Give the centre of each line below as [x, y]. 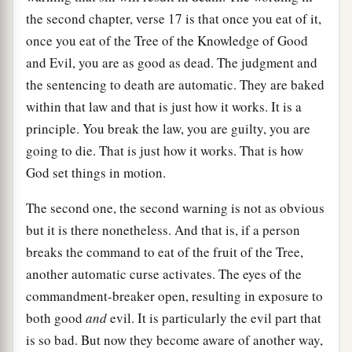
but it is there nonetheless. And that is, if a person [163, 230]
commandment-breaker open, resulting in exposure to [174, 296]
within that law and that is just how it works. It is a [164, 107]
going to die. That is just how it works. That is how [165, 151]
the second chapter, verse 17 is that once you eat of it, [174, 19]
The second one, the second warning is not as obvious [175, 208]
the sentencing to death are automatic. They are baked [175, 85]
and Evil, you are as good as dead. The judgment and [172, 63]
